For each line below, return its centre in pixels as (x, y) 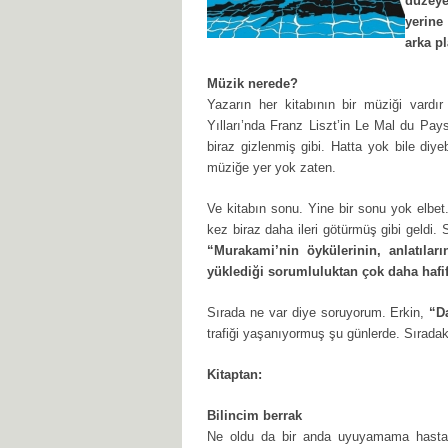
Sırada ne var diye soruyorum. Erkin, (318, 312)
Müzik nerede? (252, 83)
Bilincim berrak (254, 415)
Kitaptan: (236, 374)
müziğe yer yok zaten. (271, 167)
